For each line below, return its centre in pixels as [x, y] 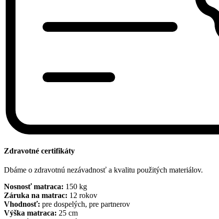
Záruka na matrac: [36, 196]
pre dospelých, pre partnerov [85, 204]
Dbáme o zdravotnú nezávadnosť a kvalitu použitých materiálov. [103, 170]
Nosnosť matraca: [34, 187]
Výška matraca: [30, 213]
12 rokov [82, 196]
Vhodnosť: [22, 204]
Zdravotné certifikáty [39, 151]
